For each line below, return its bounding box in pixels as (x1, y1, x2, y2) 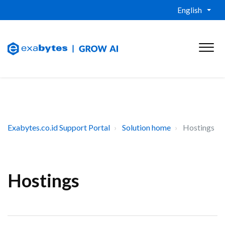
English (177, 6, 202, 15)
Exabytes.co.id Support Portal (8, 123, 110, 132)
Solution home (122, 123, 171, 132)
